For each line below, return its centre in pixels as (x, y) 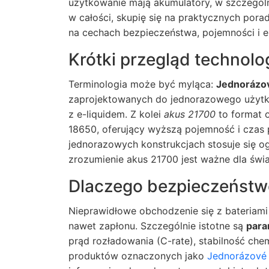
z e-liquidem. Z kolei (116, 114)
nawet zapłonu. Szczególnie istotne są (157, 226)
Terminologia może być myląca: (142, 84)
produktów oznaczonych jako (138, 256)
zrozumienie (98, 159)
